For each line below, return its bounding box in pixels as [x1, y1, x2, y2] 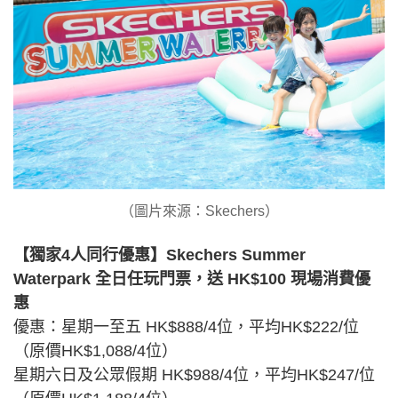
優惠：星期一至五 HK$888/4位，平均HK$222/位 [13, 318, 359, 337]
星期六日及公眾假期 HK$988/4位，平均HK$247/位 [13, 366, 375, 385]
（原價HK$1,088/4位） [13, 342, 182, 361]
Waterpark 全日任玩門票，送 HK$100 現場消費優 [13, 270, 370, 289]
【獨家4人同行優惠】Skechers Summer [13, 246, 306, 265]
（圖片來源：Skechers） [119, 203, 279, 219]
